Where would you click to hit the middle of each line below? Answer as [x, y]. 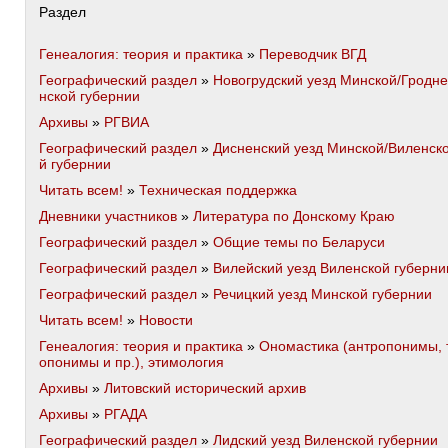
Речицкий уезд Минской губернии [322, 294]
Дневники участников [108, 216]
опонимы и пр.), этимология [131, 362]
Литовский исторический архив [205, 388]
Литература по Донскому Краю [294, 216]
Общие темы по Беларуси [299, 242]
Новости [166, 320]
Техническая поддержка [218, 190]
